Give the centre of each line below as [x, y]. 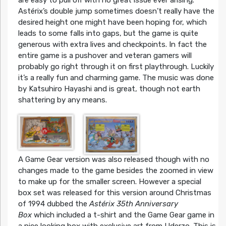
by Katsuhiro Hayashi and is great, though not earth [109, 89]
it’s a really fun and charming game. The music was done [116, 78]
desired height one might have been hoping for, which [112, 22]
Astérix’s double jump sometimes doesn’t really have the [116, 11]
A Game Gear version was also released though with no [114, 159]
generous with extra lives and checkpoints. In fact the [112, 45]
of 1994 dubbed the [53, 204]
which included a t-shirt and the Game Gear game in [123, 215]
